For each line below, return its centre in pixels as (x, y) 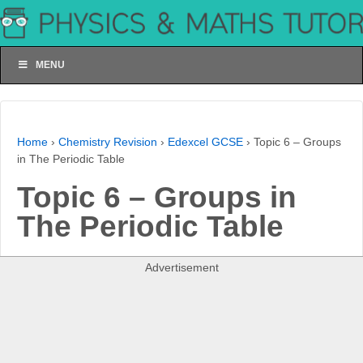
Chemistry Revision (108, 142)
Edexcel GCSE (205, 142)
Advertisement (181, 268)
